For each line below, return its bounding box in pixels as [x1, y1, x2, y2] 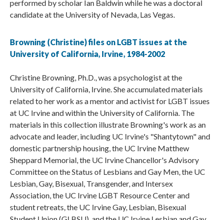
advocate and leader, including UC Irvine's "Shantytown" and [10, 132, 210, 141]
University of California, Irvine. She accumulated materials [10, 84, 203, 94]
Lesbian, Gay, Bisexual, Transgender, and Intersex [10, 179, 173, 189]
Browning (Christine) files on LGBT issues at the [10, 37, 187, 47]
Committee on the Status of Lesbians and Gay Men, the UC [10, 167, 205, 177]
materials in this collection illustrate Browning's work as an [10, 120, 206, 130]
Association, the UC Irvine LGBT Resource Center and [10, 191, 190, 200]
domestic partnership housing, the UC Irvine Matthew [10, 143, 189, 153]
